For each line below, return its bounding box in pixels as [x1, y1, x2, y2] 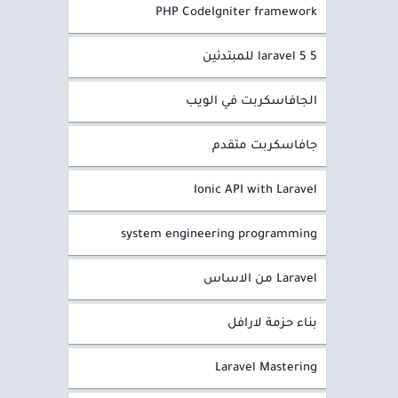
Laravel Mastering [215, 362, 317, 375]
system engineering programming [121, 228, 317, 242]
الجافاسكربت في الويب [186, 95, 317, 108]
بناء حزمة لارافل [227, 317, 317, 330]
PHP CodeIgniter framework [155, 6, 317, 20]
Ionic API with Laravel [194, 184, 317, 197]
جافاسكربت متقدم [212, 139, 317, 153]
